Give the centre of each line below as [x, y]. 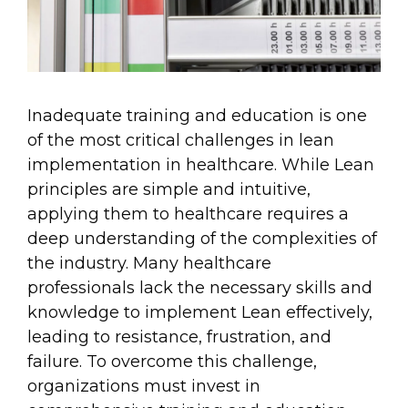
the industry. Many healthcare [149, 263]
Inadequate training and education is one [197, 115]
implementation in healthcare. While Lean [201, 164]
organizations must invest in [144, 386]
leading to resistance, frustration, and [179, 337]
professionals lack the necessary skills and [200, 287]
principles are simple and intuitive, [169, 189]
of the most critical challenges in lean [181, 140]
